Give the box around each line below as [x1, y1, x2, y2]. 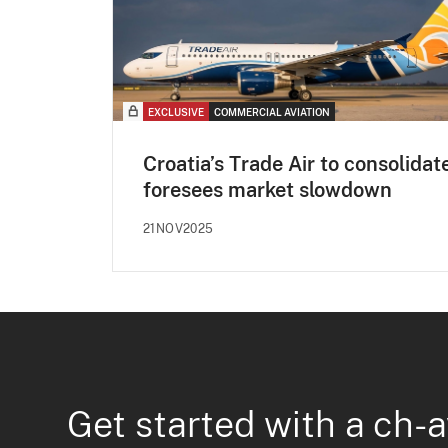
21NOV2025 [143, 221, 214, 236]
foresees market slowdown [143, 177, 392, 202]
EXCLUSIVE [148, 105, 204, 118]
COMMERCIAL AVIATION [214, 105, 330, 118]
